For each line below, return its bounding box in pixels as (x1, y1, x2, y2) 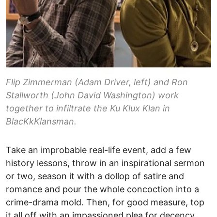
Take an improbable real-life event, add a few (6, 145, 191, 155)
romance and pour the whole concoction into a (6, 184, 199, 195)
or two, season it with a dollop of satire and (6, 171, 184, 182)
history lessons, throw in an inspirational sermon (6, 158, 205, 169)
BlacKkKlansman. (6, 116, 77, 127)
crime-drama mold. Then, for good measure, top (6, 197, 204, 208)
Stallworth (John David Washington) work (6, 90, 179, 101)
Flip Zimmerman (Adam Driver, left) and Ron (6, 77, 188, 88)
